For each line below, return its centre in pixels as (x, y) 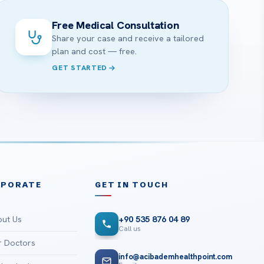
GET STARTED (80, 68)
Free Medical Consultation (115, 25)
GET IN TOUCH (131, 184)
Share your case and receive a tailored (128, 39)
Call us (129, 229)
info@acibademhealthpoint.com (175, 257)
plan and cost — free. (95, 52)
